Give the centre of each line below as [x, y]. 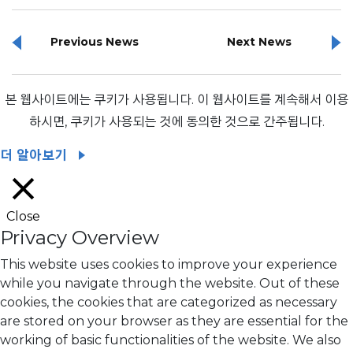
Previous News [94, 42]
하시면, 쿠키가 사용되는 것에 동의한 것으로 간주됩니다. [176, 121]
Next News [259, 42]
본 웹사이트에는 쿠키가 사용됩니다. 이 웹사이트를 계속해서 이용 [176, 99]
